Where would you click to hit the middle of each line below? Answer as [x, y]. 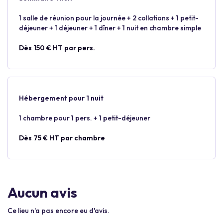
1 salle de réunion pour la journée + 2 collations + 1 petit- [109, 18]
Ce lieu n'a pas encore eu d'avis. [58, 211]
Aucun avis [42, 192]
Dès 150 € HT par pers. [57, 48]
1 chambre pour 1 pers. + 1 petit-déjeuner [85, 118]
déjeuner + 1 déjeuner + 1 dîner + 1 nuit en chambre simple [110, 28]
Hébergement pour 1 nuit [61, 98]
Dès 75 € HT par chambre [62, 138]
